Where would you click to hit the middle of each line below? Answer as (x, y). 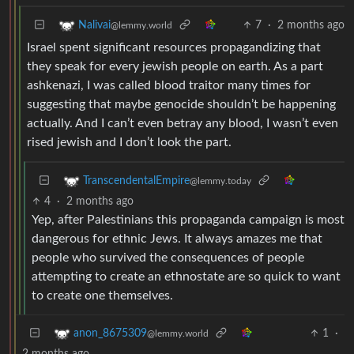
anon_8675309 (110, 333)
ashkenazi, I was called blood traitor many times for (169, 85)
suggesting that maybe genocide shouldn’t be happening (181, 104)
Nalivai (94, 25)
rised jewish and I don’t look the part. (129, 142)
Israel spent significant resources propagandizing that (174, 47)
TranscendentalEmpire (136, 181)
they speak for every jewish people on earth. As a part (175, 66)
